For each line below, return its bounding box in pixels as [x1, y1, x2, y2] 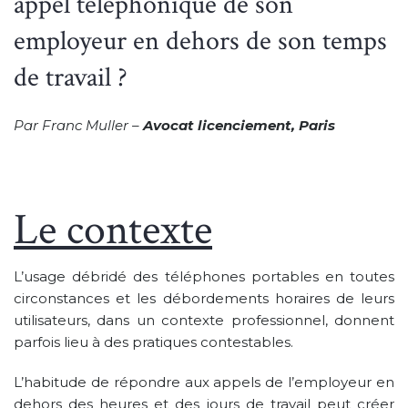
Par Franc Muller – [14, 116, 143, 134]
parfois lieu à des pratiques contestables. [14, 332, 293, 351]
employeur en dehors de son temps [14, 23, 387, 59]
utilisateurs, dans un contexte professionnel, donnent [14, 311, 394, 329]
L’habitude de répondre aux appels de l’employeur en [14, 372, 394, 391]
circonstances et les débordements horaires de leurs [14, 289, 394, 307]
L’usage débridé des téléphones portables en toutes [14, 267, 394, 285]
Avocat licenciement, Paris [143, 116, 335, 134]
